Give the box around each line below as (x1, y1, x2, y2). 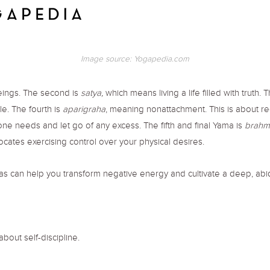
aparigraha (63, 104, 105, 118)
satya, (81, 87, 103, 101)
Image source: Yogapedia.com (81, 54, 189, 66)
